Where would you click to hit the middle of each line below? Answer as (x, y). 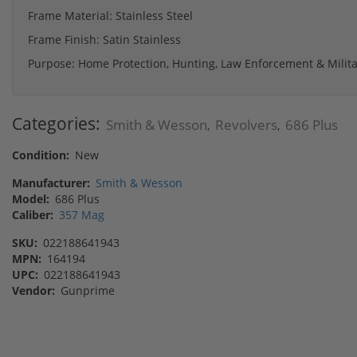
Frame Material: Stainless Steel (110, 15)
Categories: (56, 123)
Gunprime (86, 290)
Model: (31, 198)
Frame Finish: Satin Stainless (104, 39)
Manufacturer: (51, 182)
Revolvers (246, 124)
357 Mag (82, 214)
